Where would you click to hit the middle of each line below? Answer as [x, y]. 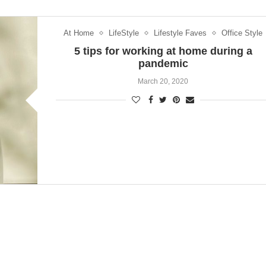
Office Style [242, 33]
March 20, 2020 [163, 81]
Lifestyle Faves [180, 33]
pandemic [163, 64]
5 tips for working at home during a [163, 51]
